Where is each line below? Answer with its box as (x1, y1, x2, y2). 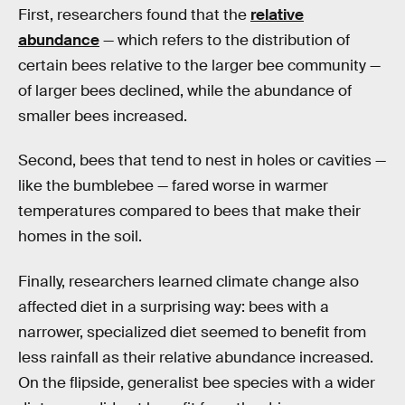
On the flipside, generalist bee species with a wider (18, 372, 375, 392)
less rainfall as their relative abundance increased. (18, 347, 373, 367)
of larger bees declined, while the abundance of (18, 80, 352, 100)
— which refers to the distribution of (99, 30, 350, 50)
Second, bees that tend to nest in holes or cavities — (18, 151, 386, 171)
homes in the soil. (18, 227, 142, 247)
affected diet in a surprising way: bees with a (18, 297, 329, 316)
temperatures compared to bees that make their (18, 202, 361, 221)
